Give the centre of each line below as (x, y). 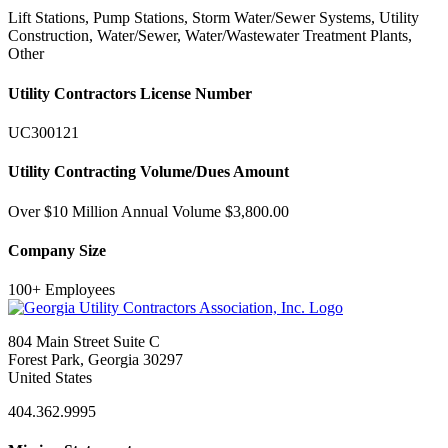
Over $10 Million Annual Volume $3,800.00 (148, 211)
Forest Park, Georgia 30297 (95, 360)
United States (50, 378)
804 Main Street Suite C (84, 342)
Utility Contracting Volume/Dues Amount (148, 172)
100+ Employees (61, 290)
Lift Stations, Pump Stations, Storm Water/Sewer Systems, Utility (213, 18)
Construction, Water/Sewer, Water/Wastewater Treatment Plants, (210, 36)
